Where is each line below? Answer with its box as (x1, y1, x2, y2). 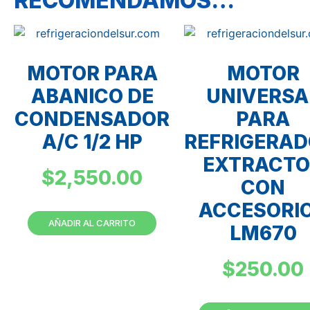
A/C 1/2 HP (42, 129, 143, 154)
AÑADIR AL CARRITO (48, 217, 136, 228)
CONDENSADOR (15, 107, 170, 131)
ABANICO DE (30, 84, 154, 108)
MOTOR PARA (26, 61, 158, 85)
